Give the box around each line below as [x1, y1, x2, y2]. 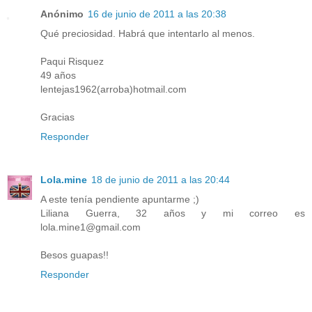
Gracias [40, 111, 75, 123]
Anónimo [40, 8, 84, 20]
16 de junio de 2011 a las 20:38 [88, 8, 226, 20]
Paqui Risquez [40, 56, 104, 68]
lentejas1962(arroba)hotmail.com [40, 84, 187, 95]
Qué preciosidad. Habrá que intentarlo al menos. [40, 28, 255, 40]
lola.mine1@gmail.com [40, 221, 141, 233]
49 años [40, 70, 76, 81]
